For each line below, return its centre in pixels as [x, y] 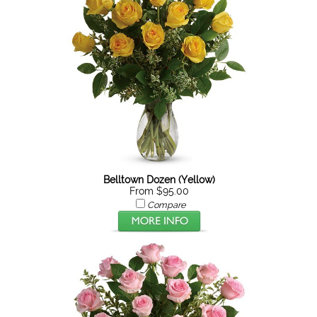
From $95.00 [159, 191]
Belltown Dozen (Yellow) [159, 180]
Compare [166, 205]
